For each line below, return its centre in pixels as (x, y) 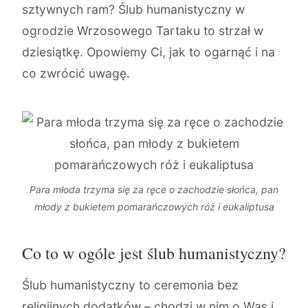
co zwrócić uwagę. (76, 73)
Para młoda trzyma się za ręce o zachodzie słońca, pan (154, 189)
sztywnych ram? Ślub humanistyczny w (133, 9)
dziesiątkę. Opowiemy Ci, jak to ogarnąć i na (148, 52)
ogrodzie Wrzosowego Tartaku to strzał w (143, 31)
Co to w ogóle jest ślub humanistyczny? (154, 253)
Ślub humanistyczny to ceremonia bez (130, 285)
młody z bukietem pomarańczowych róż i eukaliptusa (154, 207)
